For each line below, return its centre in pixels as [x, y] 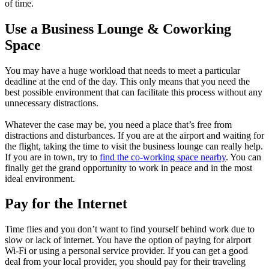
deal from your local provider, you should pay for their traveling [125, 262]
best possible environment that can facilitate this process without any [134, 92]
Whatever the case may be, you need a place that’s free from [118, 124]
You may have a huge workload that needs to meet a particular [122, 70]
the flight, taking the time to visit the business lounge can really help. [134, 146]
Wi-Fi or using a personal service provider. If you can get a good [126, 251]
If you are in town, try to [52, 157]
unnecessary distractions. [52, 103]
